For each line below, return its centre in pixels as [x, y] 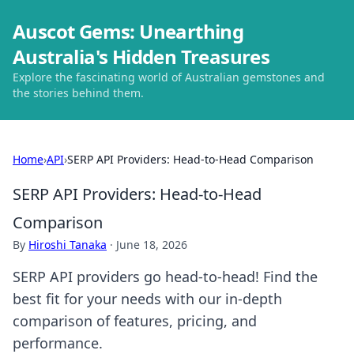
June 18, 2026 [152, 245]
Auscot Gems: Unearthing [128, 31]
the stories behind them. [78, 93]
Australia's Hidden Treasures [141, 56]
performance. [58, 343]
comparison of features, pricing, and [135, 321]
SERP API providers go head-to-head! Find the [165, 277]
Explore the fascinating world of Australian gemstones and [169, 77]
